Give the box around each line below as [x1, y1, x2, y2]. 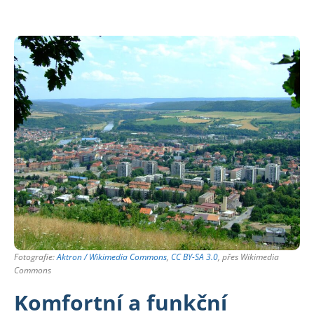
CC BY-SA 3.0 [171, 250, 218, 263]
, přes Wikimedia [218, 250, 279, 263]
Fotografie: [14, 250, 57, 263]
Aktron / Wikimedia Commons [57, 250, 167, 263]
